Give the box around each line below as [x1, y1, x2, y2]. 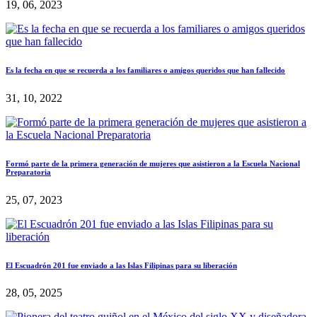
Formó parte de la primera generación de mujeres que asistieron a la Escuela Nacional [6, 158, 300, 168]
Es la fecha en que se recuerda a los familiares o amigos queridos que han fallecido [6, 65, 285, 74]
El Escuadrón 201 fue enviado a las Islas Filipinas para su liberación [6, 260, 237, 270]
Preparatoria [6, 167, 51, 176]
